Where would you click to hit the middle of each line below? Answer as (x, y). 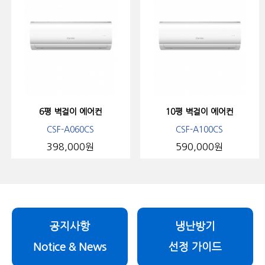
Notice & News (70, 248)
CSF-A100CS (200, 129)
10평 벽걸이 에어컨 (199, 112)
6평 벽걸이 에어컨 (70, 112)
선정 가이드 (195, 248)
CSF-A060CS (71, 129)
